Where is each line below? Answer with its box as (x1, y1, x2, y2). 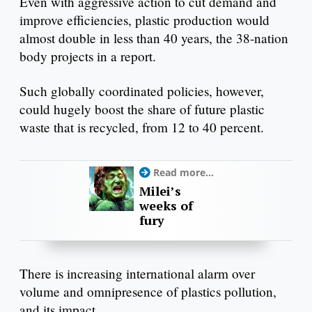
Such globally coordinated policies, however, (19, 82, 264, 100)
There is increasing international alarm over (19, 265, 255, 283)
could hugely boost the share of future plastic (19, 100, 265, 118)
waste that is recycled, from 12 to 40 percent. (19, 118, 264, 136)
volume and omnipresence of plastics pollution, (19, 283, 276, 301)
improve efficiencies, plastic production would (19, 11, 270, 29)
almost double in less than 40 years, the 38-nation (19, 29, 288, 47)
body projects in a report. (19, 47, 156, 65)
